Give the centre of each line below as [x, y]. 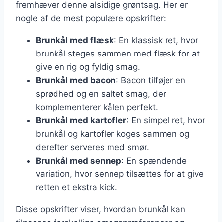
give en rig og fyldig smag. [88, 67]
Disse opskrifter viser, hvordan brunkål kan [101, 209]
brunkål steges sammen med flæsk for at [118, 53]
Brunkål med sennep [79, 160]
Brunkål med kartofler [81, 120]
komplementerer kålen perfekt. [97, 107]
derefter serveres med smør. [92, 147]
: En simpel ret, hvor [166, 120]
